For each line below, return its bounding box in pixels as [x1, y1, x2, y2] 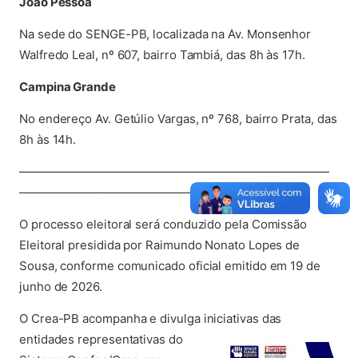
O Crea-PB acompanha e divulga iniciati [19, 311, 240, 326]
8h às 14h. [19, 132, 77, 147]
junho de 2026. [19, 279, 102, 294]
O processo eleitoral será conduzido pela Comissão [19, 217, 308, 232]
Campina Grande [19, 79, 116, 94]
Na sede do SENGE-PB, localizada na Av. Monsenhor [19, 26, 312, 42]
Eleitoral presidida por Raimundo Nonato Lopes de [19, 237, 300, 253]
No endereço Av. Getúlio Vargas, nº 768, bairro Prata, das [19, 111, 337, 126]
